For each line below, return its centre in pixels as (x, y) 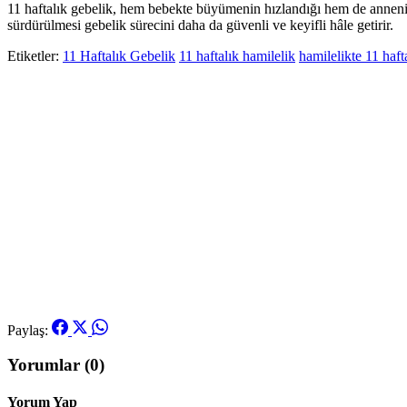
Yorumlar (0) (56, 365)
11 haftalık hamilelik (237, 55)
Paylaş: (28, 330)
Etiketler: (33, 55)
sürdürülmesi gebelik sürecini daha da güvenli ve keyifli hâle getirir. (200, 25)
